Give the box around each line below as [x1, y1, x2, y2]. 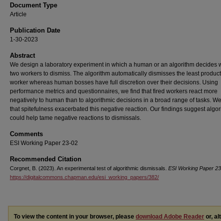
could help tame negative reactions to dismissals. [10, 114, 141, 121]
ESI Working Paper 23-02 [10, 140, 78, 147]
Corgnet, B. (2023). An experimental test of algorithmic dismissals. [10, 165, 168, 171]
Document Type [10, 1, 57, 9]
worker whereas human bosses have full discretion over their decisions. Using [10, 79, 218, 86]
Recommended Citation [10, 155, 81, 163]
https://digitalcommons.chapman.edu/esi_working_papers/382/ [10, 174, 159, 180]
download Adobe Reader [136, 213, 204, 220]
